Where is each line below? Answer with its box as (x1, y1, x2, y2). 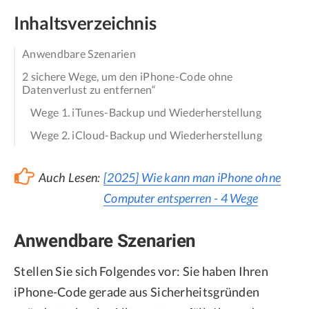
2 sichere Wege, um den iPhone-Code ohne (22, 70, 233, 83)
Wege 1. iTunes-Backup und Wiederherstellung (30, 105, 261, 119)
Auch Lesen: (39, 170, 101, 186)
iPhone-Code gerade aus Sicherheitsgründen (14, 283, 260, 299)
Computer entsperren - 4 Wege (103, 190, 259, 206)
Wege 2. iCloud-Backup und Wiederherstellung (30, 128, 262, 141)
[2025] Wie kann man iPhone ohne (103, 170, 281, 186)
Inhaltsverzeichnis (14, 11, 157, 34)
